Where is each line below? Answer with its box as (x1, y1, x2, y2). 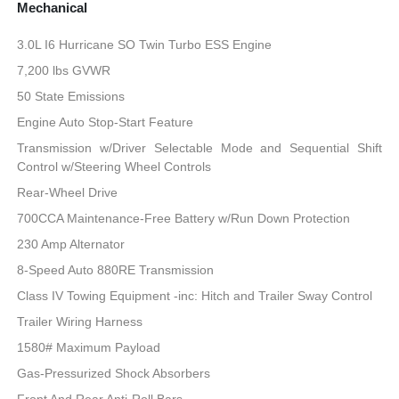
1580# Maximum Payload (17, 339, 161, 354)
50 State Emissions (17, 88, 126, 103)
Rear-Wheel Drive (17, 184, 118, 199)
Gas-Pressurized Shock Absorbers (17, 365, 211, 380)
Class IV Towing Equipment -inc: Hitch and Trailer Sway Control (17, 288, 373, 303)
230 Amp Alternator (17, 236, 126, 251)
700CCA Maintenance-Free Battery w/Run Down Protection (17, 210, 351, 225)
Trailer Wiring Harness (17, 313, 143, 329)
